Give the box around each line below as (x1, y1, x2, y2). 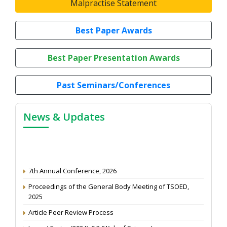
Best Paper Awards (75, 24, 152, 36)
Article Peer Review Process (28, 203, 113, 212)
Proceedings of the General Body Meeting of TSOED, (28, 177, 189, 186)
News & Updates (23, 109, 105, 124)
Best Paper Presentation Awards (47, 52, 180, 63)
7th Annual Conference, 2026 (28, 161, 117, 171)
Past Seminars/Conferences (57, 79, 170, 91)
